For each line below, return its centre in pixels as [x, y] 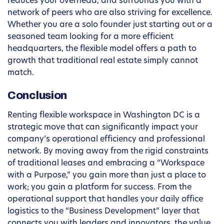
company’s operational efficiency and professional [106, 140]
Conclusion [37, 96]
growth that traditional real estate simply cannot [103, 61]
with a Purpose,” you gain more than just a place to [107, 176]
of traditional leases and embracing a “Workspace [106, 164]
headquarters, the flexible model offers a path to [102, 49]
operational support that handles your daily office [105, 200]
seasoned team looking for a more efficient [90, 37]
